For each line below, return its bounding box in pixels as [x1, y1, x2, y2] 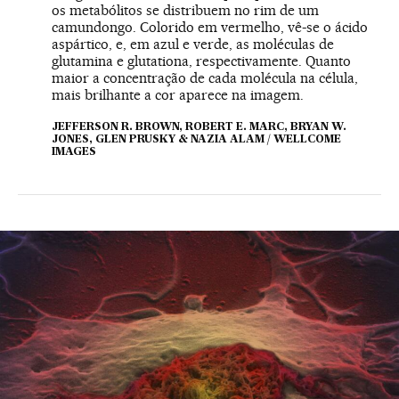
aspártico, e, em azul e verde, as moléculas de [52, 35, 334, 53]
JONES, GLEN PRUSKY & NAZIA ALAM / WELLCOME [52, 134, 341, 145]
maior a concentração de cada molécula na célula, [52, 69, 358, 86]
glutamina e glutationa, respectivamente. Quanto [52, 52, 351, 69]
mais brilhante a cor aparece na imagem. [52, 85, 304, 103]
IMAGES [52, 146, 96, 158]
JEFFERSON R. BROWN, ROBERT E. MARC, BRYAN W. [52, 121, 346, 133]
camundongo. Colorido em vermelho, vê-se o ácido [52, 18, 368, 36]
